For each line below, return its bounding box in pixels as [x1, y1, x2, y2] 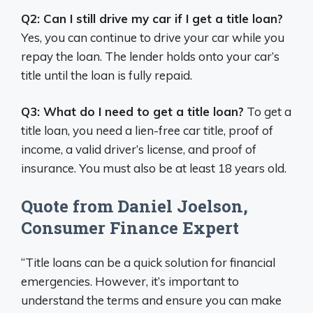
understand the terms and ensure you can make [21, 292, 282, 307]
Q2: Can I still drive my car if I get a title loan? [21, 10, 283, 26]
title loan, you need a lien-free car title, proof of [21, 123, 273, 138]
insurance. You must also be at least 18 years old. [21, 161, 286, 176]
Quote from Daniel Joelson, [21, 194, 248, 217]
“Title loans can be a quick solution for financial [21, 254, 275, 270]
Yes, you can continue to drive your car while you [21, 29, 284, 45]
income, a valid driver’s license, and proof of [21, 142, 256, 157]
